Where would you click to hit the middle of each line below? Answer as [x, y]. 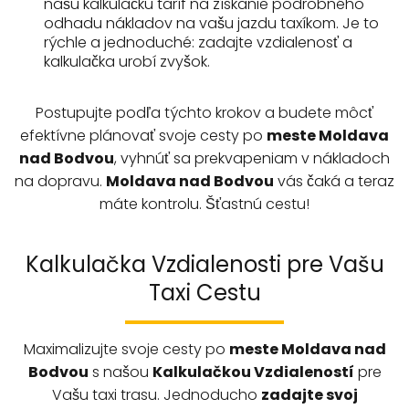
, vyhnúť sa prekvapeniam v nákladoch [252, 158]
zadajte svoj [309, 395]
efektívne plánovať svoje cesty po [143, 136]
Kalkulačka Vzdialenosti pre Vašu [204, 264]
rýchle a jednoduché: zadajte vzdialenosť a [199, 42]
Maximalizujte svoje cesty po [126, 349]
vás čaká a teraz [334, 181]
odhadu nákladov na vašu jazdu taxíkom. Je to [212, 23]
